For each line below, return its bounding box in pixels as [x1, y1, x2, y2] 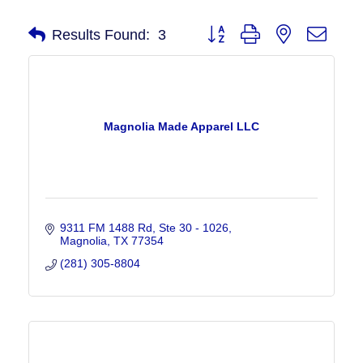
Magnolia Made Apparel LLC [104, 120, 259, 134]
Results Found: [52, 26, 150, 43]
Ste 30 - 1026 [158, 221, 228, 235]
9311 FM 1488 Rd [59, 221, 152, 235]
